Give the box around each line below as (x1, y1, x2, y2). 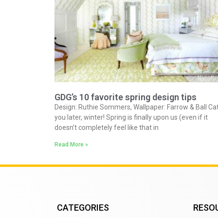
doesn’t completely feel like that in (54, 124, 159, 132)
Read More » (54, 141, 88, 148)
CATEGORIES (57, 202, 109, 213)
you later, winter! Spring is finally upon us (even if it (54, 113, 208, 122)
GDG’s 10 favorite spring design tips (54, 92, 197, 103)
